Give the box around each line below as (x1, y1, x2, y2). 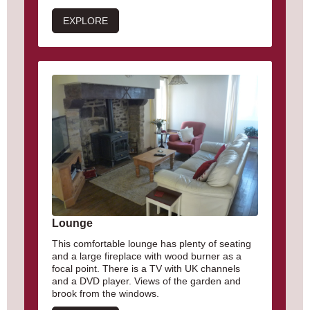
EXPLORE (63, 15, 108, 27)
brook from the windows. (52, 288, 159, 300)
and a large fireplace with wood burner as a (52, 250, 241, 262)
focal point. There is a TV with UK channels (52, 263, 240, 275)
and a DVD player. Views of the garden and (52, 275, 241, 287)
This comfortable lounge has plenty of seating (52, 238, 251, 250)
